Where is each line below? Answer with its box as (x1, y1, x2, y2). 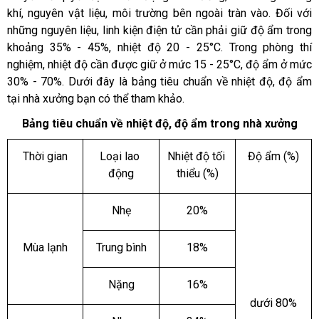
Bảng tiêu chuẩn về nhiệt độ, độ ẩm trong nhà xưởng (21, 116, 298, 130)
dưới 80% (250, 296, 297, 310)
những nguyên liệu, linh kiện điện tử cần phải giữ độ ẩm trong (7, 23, 312, 37)
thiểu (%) (176, 167, 219, 181)
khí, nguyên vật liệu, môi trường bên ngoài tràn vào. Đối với (7, 6, 312, 20)
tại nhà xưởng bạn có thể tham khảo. (7, 91, 184, 105)
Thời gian (23, 150, 68, 164)
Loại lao (100, 150, 140, 164)
